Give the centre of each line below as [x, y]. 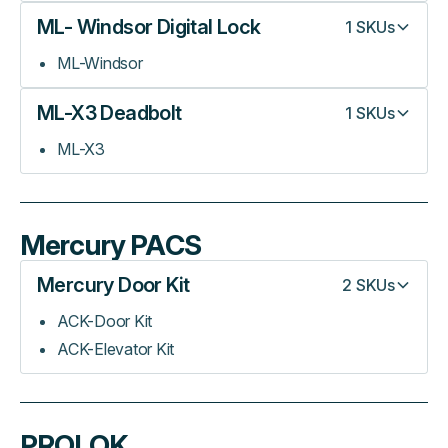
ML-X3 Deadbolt [109, 112]
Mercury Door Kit [113, 284]
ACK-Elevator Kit [116, 349]
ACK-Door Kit [105, 321]
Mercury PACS [110, 245]
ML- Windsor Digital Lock [149, 26]
